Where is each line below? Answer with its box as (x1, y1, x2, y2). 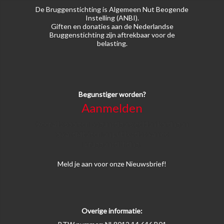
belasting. (96, 39, 127, 47)
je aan (74, 159, 92, 168)
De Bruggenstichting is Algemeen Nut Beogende (35, 5, 188, 13)
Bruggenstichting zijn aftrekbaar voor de (49, 30, 175, 39)
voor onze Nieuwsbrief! (92, 159, 166, 168)
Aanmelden (81, 100, 142, 115)
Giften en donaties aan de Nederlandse (50, 22, 173, 30)
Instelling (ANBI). (85, 13, 139, 22)
